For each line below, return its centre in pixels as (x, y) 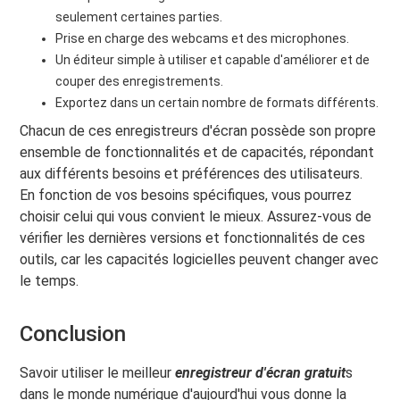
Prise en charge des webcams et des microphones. (203, 38)
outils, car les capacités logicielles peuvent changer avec (200, 259)
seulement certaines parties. (139, 17)
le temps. (50, 280)
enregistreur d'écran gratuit (261, 372)
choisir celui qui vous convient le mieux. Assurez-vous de (196, 216)
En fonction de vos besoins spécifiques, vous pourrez (186, 195)
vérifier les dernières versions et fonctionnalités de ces (193, 237)
